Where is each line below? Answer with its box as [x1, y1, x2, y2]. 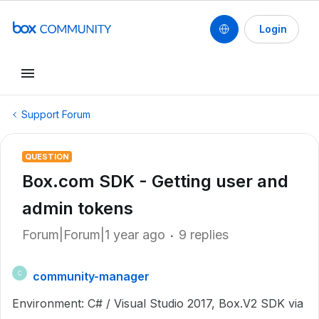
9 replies [179, 227, 229, 242]
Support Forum [21, 108, 90, 120]
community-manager [33, 269, 150, 283]
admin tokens [22, 198, 133, 219]
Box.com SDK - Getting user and [22, 171, 288, 192]
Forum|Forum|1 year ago [22, 227, 165, 242]
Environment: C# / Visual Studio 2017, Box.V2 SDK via [12, 296, 303, 310]
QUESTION [25, 152, 69, 162]
